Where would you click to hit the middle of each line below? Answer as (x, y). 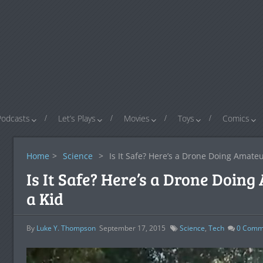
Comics (236, 118)
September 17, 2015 (132, 228)
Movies (137, 118)
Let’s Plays (77, 118)
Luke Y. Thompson (66, 228)
